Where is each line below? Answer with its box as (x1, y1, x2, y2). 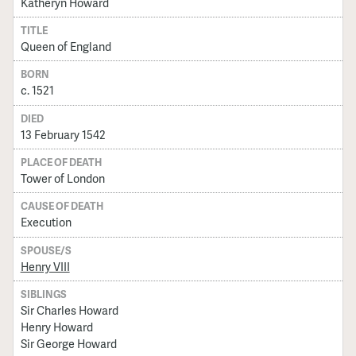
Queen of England (20, 37, 111, 54)
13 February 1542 (20, 126, 106, 142)
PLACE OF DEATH (20, 155, 102, 170)
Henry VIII (20, 257, 70, 274)
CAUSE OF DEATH (20, 199, 103, 214)
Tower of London (20, 170, 105, 187)
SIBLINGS (20, 287, 67, 302)
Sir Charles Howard (20, 302, 118, 319)
